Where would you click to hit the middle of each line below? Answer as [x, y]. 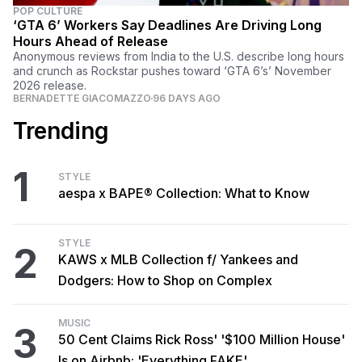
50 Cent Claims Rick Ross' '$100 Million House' [202, 340]
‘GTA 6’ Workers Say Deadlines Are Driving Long [167, 25]
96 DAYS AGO [187, 99]
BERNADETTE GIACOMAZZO [82, 99]
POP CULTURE [48, 11]
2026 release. [50, 86]
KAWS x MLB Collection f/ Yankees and [178, 260]
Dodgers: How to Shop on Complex [165, 281]
